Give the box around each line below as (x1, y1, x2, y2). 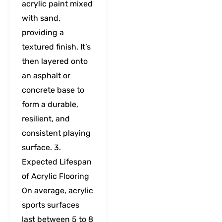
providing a (22, 27, 64, 37)
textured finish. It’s (22, 42, 91, 52)
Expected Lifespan (22, 157, 92, 166)
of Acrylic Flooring (22, 171, 89, 181)
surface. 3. (22, 142, 61, 152)
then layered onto (22, 56, 88, 66)
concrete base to (22, 85, 84, 95)
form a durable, (22, 99, 78, 109)
